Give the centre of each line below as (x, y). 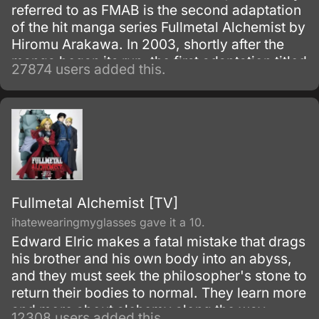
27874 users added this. (89, 69)
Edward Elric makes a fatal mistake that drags (158, 241)
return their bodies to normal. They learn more (159, 293)
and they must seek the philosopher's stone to (159, 276)
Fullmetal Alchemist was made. (111, 78)
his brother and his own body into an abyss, (152, 258)
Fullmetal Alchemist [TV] (95, 203)
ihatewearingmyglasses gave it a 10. (108, 222)
